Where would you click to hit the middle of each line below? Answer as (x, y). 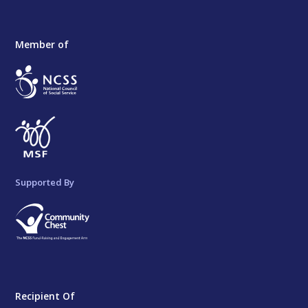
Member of (42, 44)
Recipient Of (45, 296)
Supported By (45, 182)
